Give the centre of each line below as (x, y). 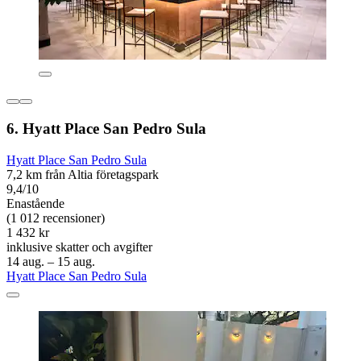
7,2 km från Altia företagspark (83, 174)
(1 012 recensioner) (56, 218)
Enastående (35, 203)
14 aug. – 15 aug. (51, 261)
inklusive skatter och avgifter (79, 247)
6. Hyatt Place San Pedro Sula (106, 129)
